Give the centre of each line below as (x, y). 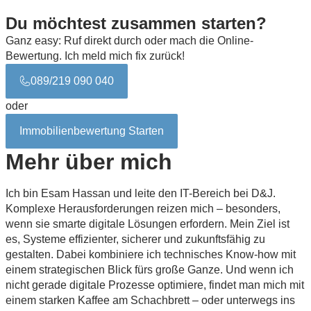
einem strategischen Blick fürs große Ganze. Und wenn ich (150, 269)
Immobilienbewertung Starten (92, 131)
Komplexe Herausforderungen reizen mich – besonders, (143, 208)
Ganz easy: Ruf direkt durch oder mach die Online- (129, 40)
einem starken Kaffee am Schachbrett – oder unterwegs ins (150, 300)
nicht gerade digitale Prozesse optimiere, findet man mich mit (155, 285)
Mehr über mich (89, 161)
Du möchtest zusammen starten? (136, 23)
